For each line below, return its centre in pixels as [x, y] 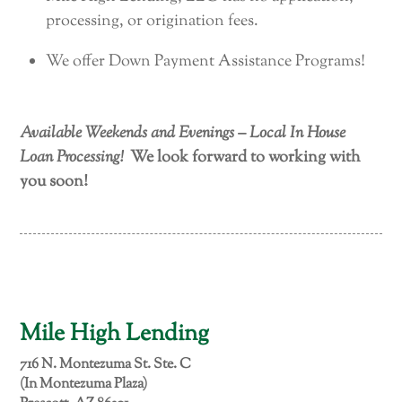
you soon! [54, 182]
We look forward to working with [246, 157]
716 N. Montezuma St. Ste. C [106, 364]
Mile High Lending [115, 334]
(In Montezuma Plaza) [84, 384]
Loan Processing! [75, 157]
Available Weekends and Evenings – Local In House [183, 133]
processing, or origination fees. [153, 22]
